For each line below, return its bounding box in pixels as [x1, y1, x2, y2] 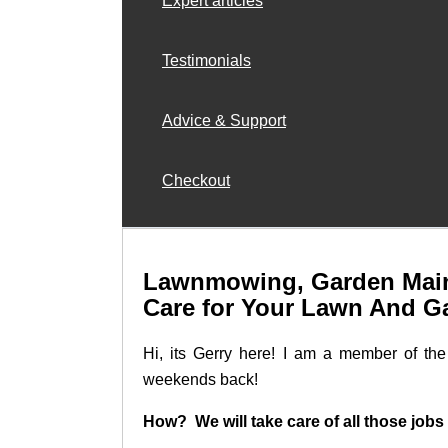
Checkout [162, 172, 230, 189]
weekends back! [143, 370, 258, 388]
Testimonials [162, 52, 251, 69]
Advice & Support [162, 112, 286, 129]
